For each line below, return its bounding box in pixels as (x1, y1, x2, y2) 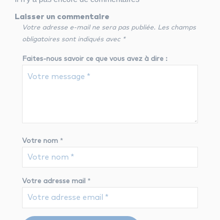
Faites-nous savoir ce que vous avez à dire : (22, 55, 167, 63)
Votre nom (22, 137, 58, 144)
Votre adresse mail (22, 178, 85, 185)
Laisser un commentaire (15, 13, 110, 21)
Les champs (158, 24, 196, 31)
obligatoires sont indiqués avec (22, 36, 122, 43)
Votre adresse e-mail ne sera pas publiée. (22, 24, 156, 31)
